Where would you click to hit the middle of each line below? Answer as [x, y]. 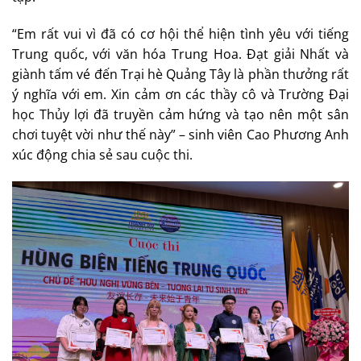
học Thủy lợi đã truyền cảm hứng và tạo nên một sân [180, 114]
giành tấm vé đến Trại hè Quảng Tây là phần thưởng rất [180, 74]
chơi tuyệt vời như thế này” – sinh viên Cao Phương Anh [180, 134]
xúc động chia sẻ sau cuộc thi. [102, 154]
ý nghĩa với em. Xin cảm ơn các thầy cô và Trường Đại [180, 94]
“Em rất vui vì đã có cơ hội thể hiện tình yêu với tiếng [180, 33]
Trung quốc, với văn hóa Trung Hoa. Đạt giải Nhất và [180, 54]
